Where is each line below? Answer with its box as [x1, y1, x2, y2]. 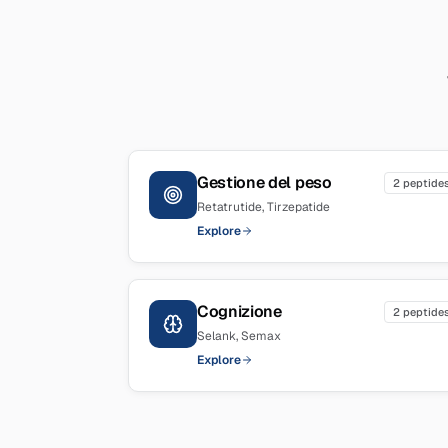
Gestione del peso [197, 172, 332, 193]
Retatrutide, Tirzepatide [197, 199, 330, 215]
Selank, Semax [197, 328, 281, 344]
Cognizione [197, 301, 282, 322]
